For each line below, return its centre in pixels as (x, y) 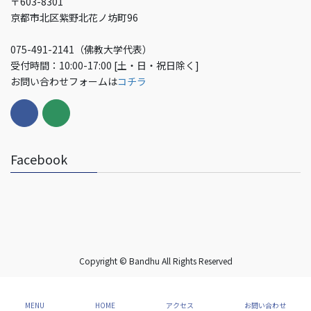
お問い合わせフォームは (64, 81)
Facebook (39, 159)
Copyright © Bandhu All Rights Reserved (155, 261)
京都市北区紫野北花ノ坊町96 (74, 17)
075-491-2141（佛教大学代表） (81, 49)
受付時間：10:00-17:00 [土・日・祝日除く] (105, 65)
